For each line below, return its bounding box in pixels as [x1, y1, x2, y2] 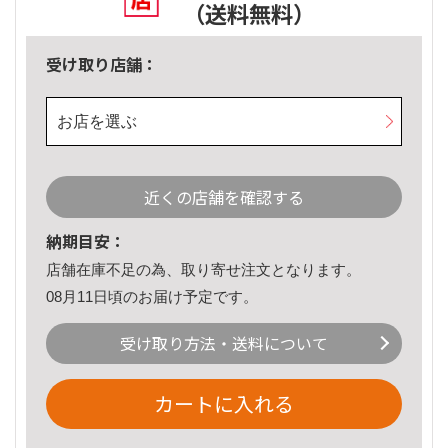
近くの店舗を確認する [144, 185, 304, 210]
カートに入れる [154, 389, 294, 419]
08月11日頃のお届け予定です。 [46, 287, 258, 305]
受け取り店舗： [46, 52, 158, 77]
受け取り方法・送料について [120, 331, 328, 356]
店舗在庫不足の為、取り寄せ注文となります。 [46, 261, 361, 279]
